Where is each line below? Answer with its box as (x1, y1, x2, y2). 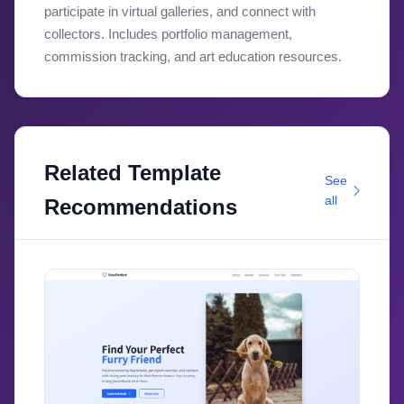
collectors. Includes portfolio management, (44, 26, 292, 41)
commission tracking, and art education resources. (44, 49, 342, 64)
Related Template (44, 161, 221, 185)
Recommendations (44, 195, 237, 219)
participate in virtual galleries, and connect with (44, 4, 316, 19)
